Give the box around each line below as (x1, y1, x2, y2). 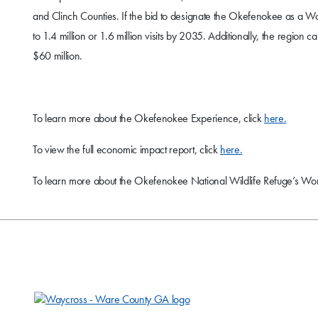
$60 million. (33, 48, 83, 64)
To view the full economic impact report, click (33, 142, 220, 158)
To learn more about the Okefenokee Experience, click (33, 111, 265, 126)
